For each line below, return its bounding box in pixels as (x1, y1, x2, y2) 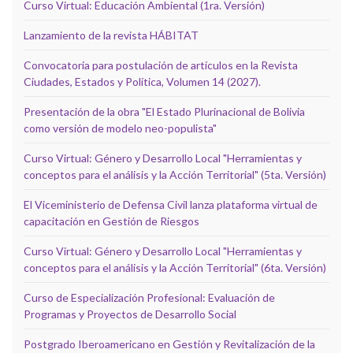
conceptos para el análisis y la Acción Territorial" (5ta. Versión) (24, 167, 326, 181)
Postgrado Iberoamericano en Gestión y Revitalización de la (24, 336, 315, 351)
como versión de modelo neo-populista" (24, 121, 217, 135)
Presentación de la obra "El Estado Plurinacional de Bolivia (24, 104, 305, 118)
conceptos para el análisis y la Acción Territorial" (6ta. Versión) (24, 260, 326, 274)
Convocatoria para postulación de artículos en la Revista (24, 58, 298, 72)
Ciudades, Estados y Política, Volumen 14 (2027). (24, 74, 261, 88)
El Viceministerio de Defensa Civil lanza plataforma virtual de (24, 197, 318, 211)
